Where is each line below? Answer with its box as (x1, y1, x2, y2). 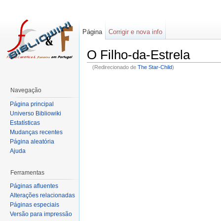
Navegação (10, 87, 41, 94)
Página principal (10, 100, 54, 108)
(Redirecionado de (92, 64, 138, 70)
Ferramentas (10, 169, 44, 176)
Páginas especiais (10, 201, 59, 209)
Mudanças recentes (10, 128, 63, 136)
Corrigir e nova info (109, 28, 163, 36)
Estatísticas (10, 119, 40, 126)
